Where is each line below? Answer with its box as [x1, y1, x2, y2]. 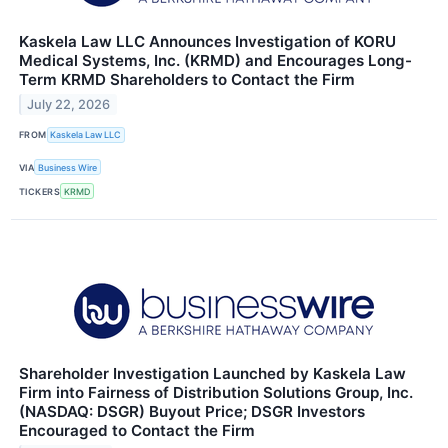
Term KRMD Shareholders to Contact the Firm [19, 69, 355, 89]
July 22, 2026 [27, 96, 111, 112]
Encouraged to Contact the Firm [19, 421, 255, 441]
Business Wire [38, 161, 98, 173]
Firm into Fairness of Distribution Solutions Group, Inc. [19, 383, 413, 403]
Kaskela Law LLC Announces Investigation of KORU [19, 31, 396, 51]
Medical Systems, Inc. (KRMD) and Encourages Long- [19, 50, 412, 70]
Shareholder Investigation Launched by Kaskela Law [19, 364, 406, 384]
